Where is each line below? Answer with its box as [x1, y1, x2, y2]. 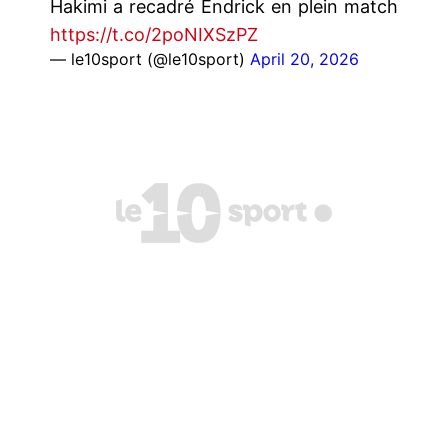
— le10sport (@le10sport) [50, 48, 250, 69]
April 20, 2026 [250, 48, 359, 69]
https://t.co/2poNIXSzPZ [50, 23, 258, 45]
